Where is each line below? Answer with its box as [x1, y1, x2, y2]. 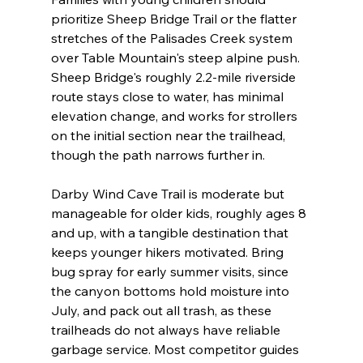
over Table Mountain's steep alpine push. [50, 49, 303, 66]
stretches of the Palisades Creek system [50, 30, 296, 47]
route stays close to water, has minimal [50, 88, 287, 105]
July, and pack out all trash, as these [50, 302, 275, 319]
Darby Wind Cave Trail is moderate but [50, 186, 288, 203]
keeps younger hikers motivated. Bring [50, 244, 287, 261]
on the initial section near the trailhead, [50, 127, 288, 144]
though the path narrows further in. [50, 147, 265, 164]
